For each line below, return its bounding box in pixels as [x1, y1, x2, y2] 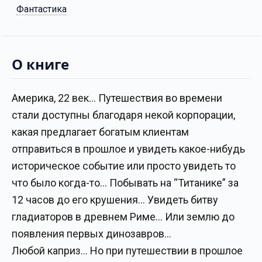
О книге [12, 54, 69, 74]
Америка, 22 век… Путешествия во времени [12, 92, 222, 105]
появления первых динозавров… [12, 227, 171, 240]
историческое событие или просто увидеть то [12, 160, 236, 173]
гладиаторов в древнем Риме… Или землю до [12, 211, 235, 223]
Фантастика [16, 4, 67, 15]
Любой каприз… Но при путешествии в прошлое [12, 244, 243, 257]
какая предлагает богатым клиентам [12, 126, 189, 139]
